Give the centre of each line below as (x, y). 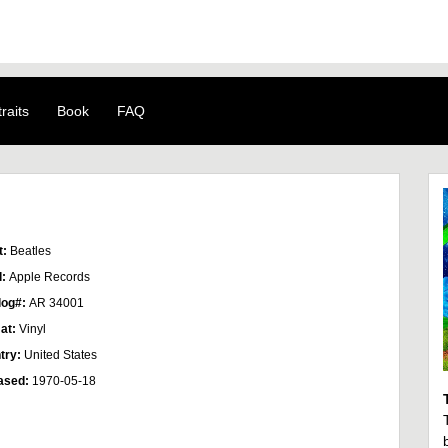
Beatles (30, 251)
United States (60, 355)
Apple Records (49, 277)
